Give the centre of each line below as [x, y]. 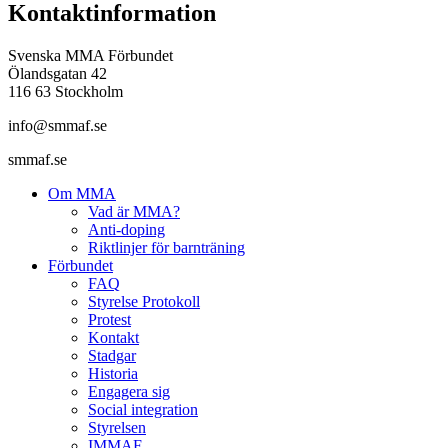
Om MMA [82, 193]
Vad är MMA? [134, 211]
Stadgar [112, 355]
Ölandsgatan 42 [57, 73]
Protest [109, 319]
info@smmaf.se [57, 125]
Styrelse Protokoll [144, 301]
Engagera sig [129, 391]
